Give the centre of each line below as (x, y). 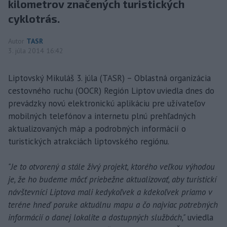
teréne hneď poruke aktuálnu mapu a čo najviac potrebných (113, 204)
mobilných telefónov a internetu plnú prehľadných (102, 116)
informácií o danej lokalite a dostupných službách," (98, 217)
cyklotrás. (34, 18)
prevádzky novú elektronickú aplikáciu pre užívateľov (106, 103)
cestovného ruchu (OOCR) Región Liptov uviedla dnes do (111, 90)
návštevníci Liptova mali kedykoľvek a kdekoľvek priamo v (110, 192)
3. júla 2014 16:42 (36, 50)
